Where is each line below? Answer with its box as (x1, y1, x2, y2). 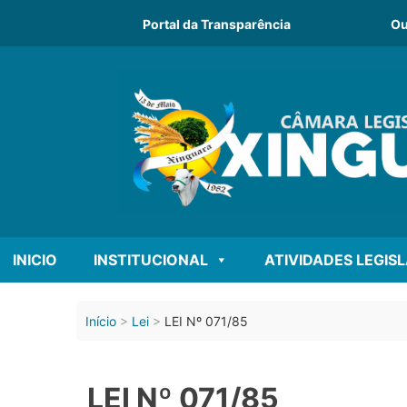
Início (85, 313, 116, 329)
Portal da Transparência (143, 15, 291, 32)
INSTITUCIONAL (94, 250, 208, 269)
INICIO (13, 250, 57, 269)
